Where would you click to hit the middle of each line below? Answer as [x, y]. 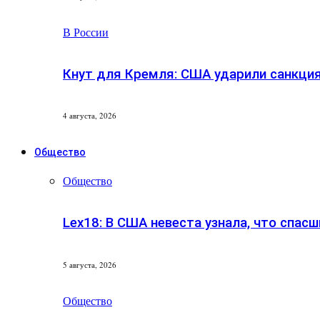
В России [86, 31]
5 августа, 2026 [90, 264]
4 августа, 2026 [90, 116]
